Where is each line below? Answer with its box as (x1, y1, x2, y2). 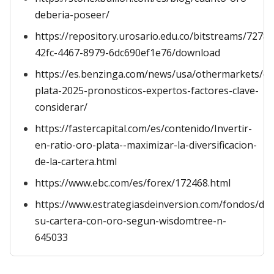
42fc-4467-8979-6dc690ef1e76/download (35, 46, 220, 59)
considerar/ (35, 100, 87, 114)
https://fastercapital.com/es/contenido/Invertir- (35, 122, 252, 135)
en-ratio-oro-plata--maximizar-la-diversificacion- (35, 138, 257, 152)
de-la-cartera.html (35, 155, 117, 168)
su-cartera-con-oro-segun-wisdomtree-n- (35, 214, 226, 228)
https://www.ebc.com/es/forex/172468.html (35, 176, 231, 190)
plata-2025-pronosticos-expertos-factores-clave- (35, 84, 259, 97)
